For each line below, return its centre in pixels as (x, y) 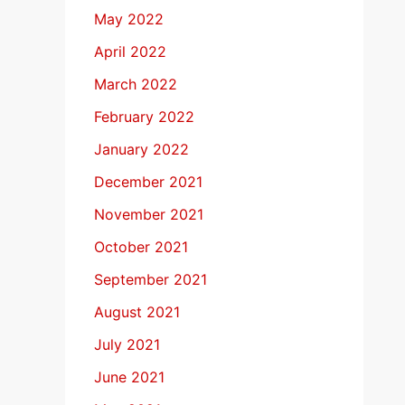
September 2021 (151, 280)
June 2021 (129, 377)
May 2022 (129, 19)
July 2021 (127, 345)
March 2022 (136, 85)
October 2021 (141, 247)
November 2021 (149, 215)
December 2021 (148, 182)
